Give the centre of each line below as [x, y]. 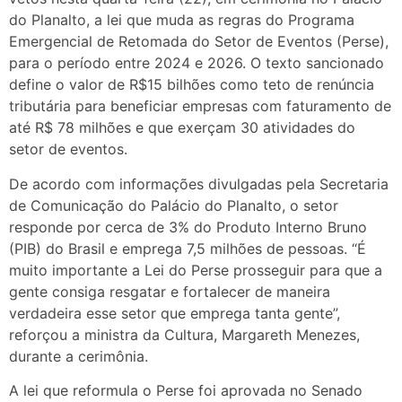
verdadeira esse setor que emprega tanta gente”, [175, 313]
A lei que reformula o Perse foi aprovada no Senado [186, 391]
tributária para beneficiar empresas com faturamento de [200, 106]
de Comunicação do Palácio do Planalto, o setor [174, 205]
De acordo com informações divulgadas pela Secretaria [199, 184]
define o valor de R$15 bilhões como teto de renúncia [192, 85]
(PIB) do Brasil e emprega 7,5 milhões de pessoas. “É [188, 248]
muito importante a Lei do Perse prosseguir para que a [196, 270]
